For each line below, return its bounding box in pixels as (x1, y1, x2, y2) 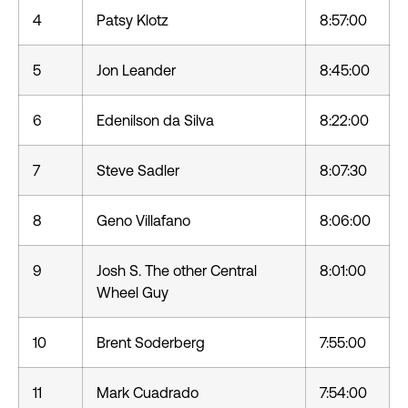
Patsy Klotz (97, 12, 168, 28)
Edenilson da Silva (97, 112, 214, 128)
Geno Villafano (97, 212, 190, 229)
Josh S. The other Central (97, 262, 257, 279)
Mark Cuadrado (97, 384, 199, 401)
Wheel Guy (97, 284, 168, 301)
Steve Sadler (97, 162, 179, 178)
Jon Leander (97, 62, 176, 78)
